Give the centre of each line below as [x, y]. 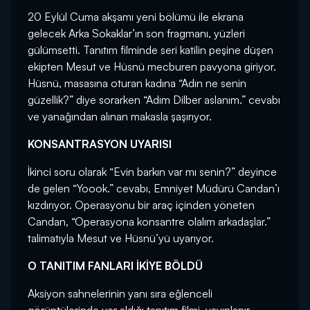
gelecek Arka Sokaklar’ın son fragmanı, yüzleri [136, 34]
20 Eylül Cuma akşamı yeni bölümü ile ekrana [136, 17]
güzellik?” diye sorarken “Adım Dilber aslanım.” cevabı [154, 100]
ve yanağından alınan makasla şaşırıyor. [120, 117]
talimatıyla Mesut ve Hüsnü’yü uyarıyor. [121, 238]
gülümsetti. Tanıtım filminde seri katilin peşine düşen [151, 50]
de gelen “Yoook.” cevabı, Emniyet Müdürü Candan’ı [154, 189]
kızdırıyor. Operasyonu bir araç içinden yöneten [141, 205]
